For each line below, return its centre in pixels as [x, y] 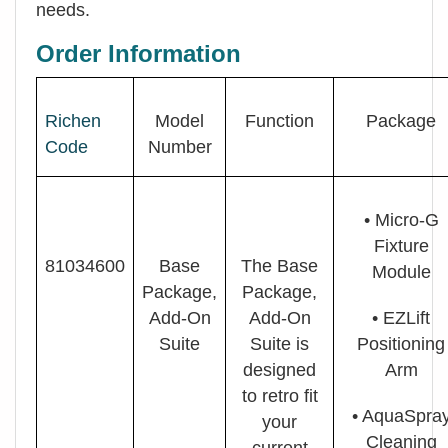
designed [279, 369]
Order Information [138, 53]
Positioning [401, 343]
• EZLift [401, 317]
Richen [73, 120]
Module [401, 271]
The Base [279, 265]
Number [179, 146]
